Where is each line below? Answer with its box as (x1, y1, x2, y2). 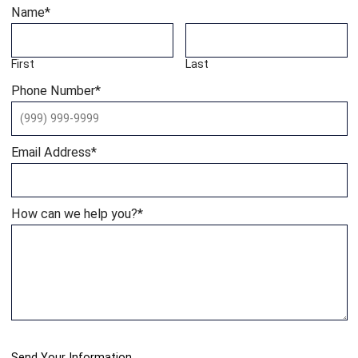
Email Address (10, 144, 91, 160)
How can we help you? (10, 205, 137, 221)
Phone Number (10, 82, 95, 98)
